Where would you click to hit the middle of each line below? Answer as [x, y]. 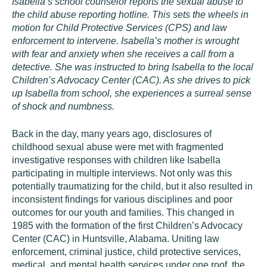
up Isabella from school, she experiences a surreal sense [132, 93]
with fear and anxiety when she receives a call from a [123, 54]
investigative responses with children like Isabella [116, 160]
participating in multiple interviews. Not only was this [122, 173]
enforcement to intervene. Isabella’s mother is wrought [125, 41]
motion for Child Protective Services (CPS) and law [119, 28]
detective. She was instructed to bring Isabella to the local [133, 67]
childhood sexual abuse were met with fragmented [118, 147]
